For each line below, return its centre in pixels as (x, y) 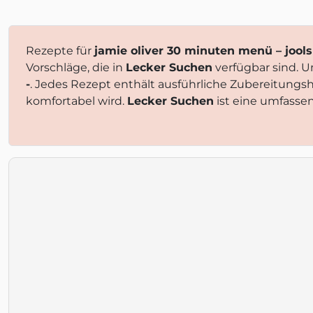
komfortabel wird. (77, 101)
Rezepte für (60, 51)
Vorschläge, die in (76, 67)
